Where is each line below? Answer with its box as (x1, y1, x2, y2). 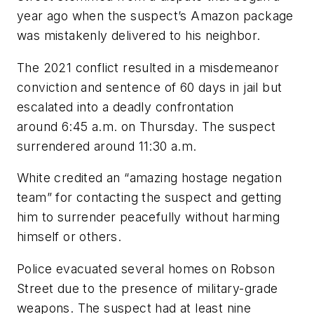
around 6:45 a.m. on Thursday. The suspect (17, 118, 276, 134)
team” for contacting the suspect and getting (17, 190, 282, 205)
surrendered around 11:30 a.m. (17, 138, 197, 153)
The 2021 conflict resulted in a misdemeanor (17, 60, 280, 75)
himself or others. (17, 229, 122, 245)
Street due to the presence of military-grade (17, 280, 278, 296)
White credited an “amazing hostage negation (17, 170, 282, 186)
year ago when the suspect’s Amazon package (17, 8, 294, 24)
